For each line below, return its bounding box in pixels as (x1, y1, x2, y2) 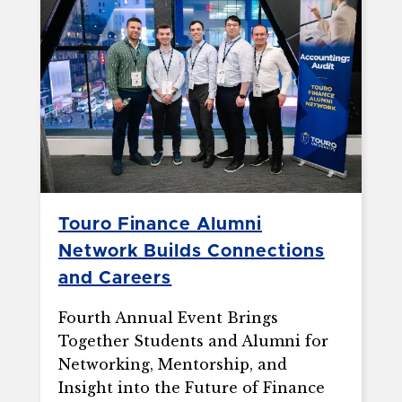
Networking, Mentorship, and (57, 355, 287, 374)
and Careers (57, 269, 172, 288)
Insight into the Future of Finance (57, 379, 325, 398)
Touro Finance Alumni (57, 215, 262, 234)
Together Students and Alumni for (57, 332, 328, 351)
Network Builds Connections (57, 242, 325, 261)
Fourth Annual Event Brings (57, 309, 278, 328)
